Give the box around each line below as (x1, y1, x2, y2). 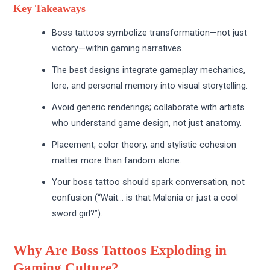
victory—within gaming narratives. (52, 42, 184, 54)
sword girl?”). (52, 207, 103, 219)
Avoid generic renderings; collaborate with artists (52, 101, 245, 113)
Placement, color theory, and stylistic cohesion (52, 139, 237, 150)
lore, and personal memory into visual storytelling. (52, 80, 248, 91)
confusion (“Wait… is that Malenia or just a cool (52, 192, 239, 203)
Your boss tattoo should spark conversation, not (52, 176, 245, 187)
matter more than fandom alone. (52, 154, 182, 166)
